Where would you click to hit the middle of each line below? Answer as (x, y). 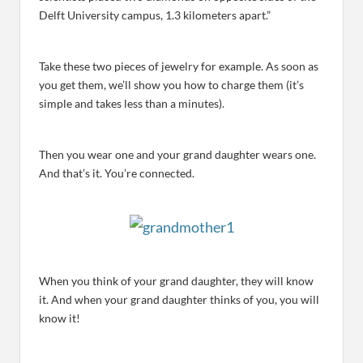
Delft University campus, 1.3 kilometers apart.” (155, 15)
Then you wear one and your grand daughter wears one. (177, 155)
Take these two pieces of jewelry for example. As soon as (179, 66)
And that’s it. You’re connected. (117, 173)
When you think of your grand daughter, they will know (176, 281)
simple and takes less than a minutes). (132, 104)
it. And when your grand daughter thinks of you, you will (179, 300)
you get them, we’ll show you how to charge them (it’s (171, 85)
